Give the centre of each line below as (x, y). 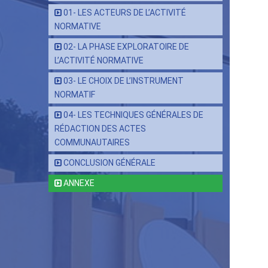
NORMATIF (75, 95)
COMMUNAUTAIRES (92, 142)
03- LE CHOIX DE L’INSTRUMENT (124, 81)
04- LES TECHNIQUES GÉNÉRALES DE (133, 115)
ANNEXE (79, 183)
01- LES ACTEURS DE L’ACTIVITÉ (125, 13)
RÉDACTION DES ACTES (100, 129)
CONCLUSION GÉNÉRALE (109, 163)
